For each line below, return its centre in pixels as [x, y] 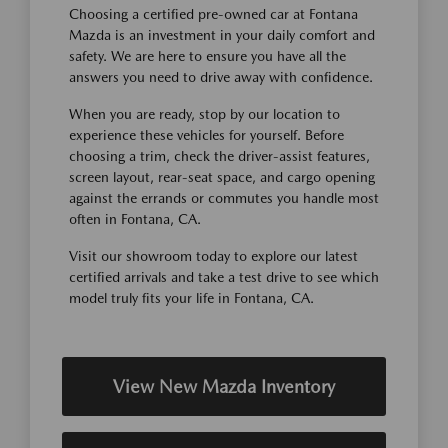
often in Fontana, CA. [135, 218]
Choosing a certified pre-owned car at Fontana [213, 13]
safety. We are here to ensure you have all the [207, 55]
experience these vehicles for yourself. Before [206, 134]
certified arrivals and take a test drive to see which [224, 276]
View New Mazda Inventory [224, 386]
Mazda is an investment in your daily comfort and [222, 34]
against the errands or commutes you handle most [224, 197]
